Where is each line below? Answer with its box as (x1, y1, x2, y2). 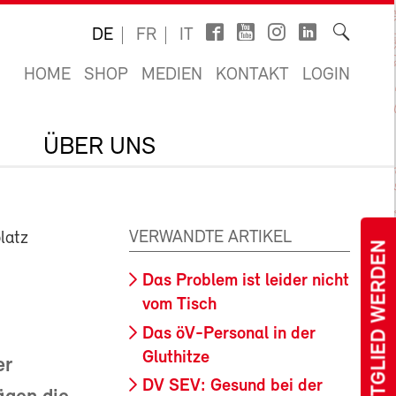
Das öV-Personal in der (142, 324, 316, 343)
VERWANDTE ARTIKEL (129, 229, 292, 247)
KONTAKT (216, 66, 289, 84)
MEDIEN (141, 66, 202, 84)
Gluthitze (142, 348, 209, 367)
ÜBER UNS (43, 135, 156, 160)
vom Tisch (142, 296, 217, 314)
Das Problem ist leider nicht (142, 272, 349, 290)
